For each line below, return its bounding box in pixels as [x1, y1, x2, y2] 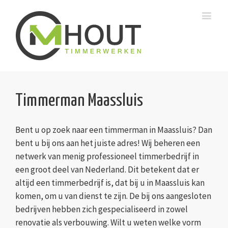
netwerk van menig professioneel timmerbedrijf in [15, 151, 199, 162]
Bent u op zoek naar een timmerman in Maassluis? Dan [15, 124, 212, 136]
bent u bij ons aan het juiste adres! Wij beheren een [15, 137, 200, 149]
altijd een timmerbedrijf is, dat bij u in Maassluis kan [15, 177, 205, 189]
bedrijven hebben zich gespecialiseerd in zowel [15, 204, 188, 215]
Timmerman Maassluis [15, 93, 143, 109]
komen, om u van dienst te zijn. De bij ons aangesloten [15, 190, 211, 202]
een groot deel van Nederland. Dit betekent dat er [15, 164, 199, 176]
